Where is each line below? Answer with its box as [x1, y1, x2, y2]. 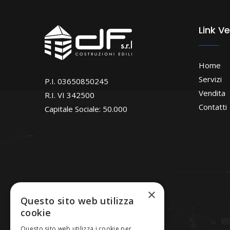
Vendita [199, 88, 225, 98]
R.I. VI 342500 [45, 90, 94, 100]
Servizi [199, 74, 222, 84]
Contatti [199, 102, 227, 112]
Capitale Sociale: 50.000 [45, 104, 127, 114]
